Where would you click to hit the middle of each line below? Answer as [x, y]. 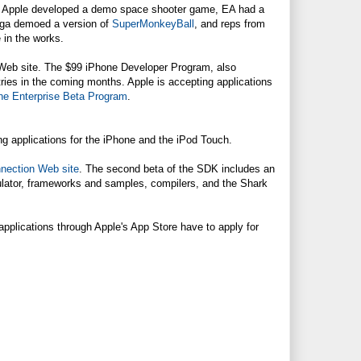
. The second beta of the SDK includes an [177, 168]
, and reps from [230, 23]
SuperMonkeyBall [153, 23]
